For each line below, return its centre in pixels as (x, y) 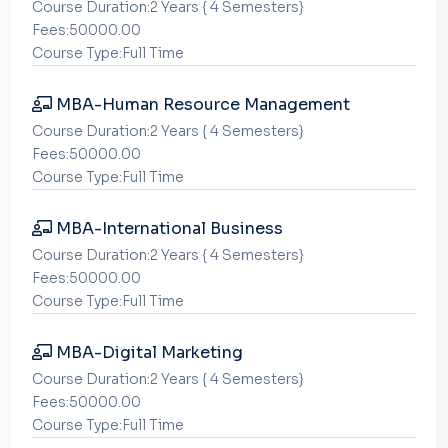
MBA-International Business (167, 228)
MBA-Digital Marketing (147, 352)
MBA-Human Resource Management (201, 104)
